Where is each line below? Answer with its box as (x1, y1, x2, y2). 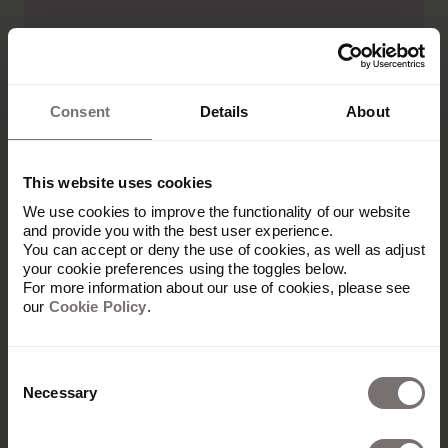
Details (199, 102, 249, 120)
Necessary (23, 384, 98, 401)
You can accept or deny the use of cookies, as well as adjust (23, 241, 425, 258)
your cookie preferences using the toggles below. (23, 260, 348, 277)
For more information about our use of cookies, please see (23, 279, 411, 296)
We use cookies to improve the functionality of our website (23, 203, 410, 220)
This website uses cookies (23, 173, 213, 191)
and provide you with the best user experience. (23, 222, 333, 239)
